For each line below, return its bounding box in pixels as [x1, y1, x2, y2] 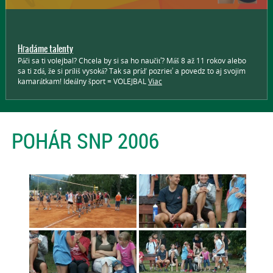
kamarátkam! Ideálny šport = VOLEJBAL [17, 76, 148, 87]
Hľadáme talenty [17, 42, 73, 55]
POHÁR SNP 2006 [11, 126, 159, 155]
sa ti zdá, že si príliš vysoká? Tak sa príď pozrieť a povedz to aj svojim [17, 66, 246, 76]
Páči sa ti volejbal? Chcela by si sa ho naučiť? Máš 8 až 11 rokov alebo [17, 55, 246, 66]
